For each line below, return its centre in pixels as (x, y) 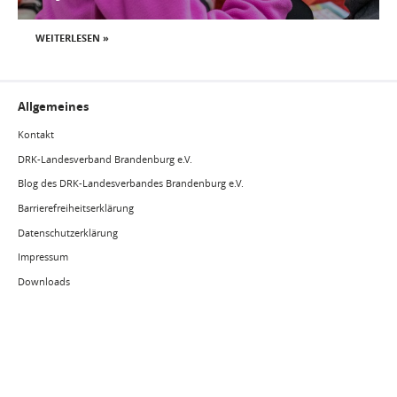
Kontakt (36, 135)
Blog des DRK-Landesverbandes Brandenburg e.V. (131, 183)
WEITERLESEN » (72, 37)
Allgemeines (53, 106)
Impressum (43, 257)
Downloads (44, 281)
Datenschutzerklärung (68, 232)
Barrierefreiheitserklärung (76, 208)
